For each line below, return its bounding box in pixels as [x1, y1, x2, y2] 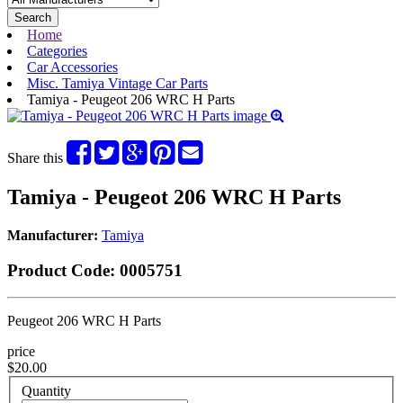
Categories [27, 43, 87, 58]
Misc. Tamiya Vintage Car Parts [27, 76, 208, 91]
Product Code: [7, 260, 115, 280]
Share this [7, 150, 67, 166]
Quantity [22, 382, 71, 399]
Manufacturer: [7, 227, 98, 243]
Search [14, 11, 51, 24]
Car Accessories [27, 59, 118, 75]
